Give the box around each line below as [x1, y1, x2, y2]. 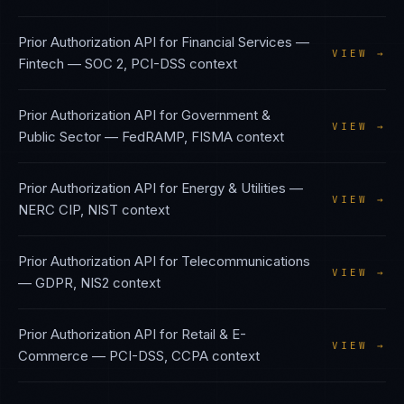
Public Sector [18, 128, 101, 145]
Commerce [18, 347, 88, 364]
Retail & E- [181, 326, 246, 343]
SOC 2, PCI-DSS [85, 55, 186, 72]
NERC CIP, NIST [18, 201, 118, 218]
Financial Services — [181, 33, 309, 50]
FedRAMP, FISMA [122, 128, 233, 145]
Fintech [18, 55, 64, 72]
